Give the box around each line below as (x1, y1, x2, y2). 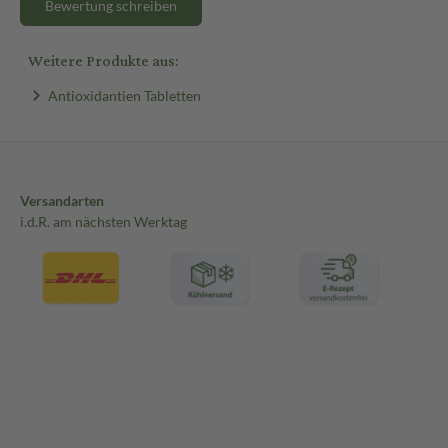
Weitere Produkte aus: (28, 46, 178, 76)
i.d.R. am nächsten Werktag (20, 213, 187, 231)
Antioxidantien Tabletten (47, 86, 201, 104)
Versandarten (20, 192, 104, 210)
